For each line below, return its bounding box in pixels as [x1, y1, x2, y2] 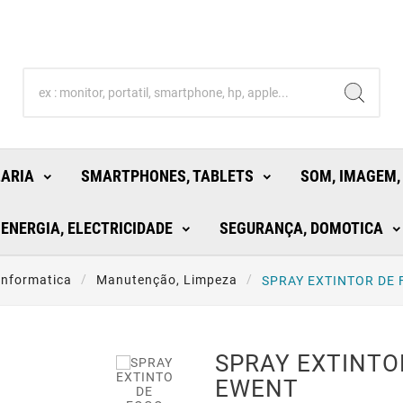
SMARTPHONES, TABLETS [81, 166, 254, 186]
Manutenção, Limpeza [96, 273, 237, 288]
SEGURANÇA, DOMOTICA [219, 219, 383, 238]
